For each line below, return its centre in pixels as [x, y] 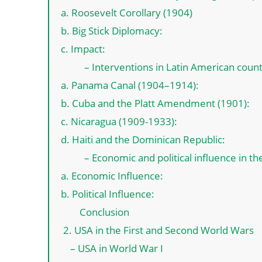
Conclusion [104, 212]
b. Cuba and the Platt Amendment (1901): [155, 103]
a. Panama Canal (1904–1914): [130, 85]
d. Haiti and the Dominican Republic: [143, 139]
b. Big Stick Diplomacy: [112, 30]
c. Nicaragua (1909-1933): [119, 121]
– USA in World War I [117, 248]
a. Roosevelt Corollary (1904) [127, 12]
